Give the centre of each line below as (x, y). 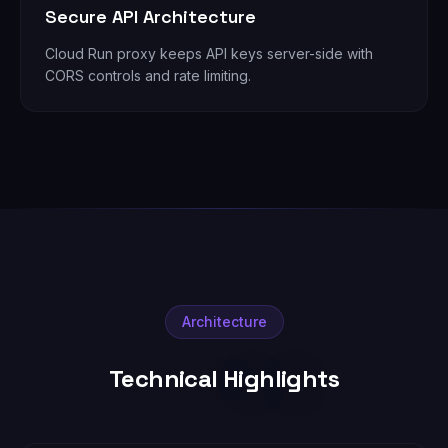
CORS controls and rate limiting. (148, 75)
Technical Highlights (224, 378)
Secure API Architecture (150, 16)
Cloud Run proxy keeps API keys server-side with (209, 53)
